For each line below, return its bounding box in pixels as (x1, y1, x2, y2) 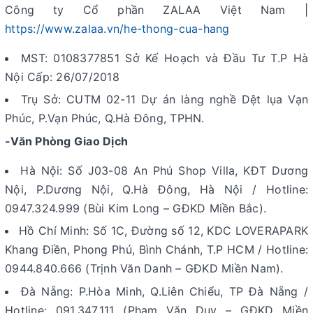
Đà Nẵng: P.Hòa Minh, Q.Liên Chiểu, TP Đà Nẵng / (20, 284, 309, 298)
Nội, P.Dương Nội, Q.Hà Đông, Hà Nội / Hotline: (5, 182, 308, 196)
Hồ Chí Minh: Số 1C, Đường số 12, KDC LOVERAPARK (19, 224, 308, 238)
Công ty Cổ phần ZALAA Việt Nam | (5, 2, 308, 17)
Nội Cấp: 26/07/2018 (5, 69, 119, 84)
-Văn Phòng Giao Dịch (5, 133, 128, 148)
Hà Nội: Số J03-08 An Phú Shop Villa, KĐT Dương (20, 163, 309, 177)
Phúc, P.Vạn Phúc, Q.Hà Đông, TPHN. (5, 111, 205, 126)
